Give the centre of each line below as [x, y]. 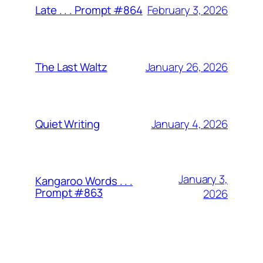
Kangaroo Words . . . [84, 181]
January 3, [203, 179]
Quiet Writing [68, 124]
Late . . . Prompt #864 [89, 10]
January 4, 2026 [189, 124]
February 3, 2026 [187, 10]
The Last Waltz [71, 67]
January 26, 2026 [186, 67]
